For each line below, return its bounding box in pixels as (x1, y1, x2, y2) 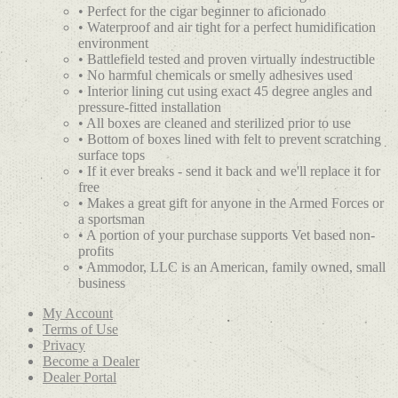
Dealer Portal (43, 370, 116, 386)
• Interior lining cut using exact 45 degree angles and (78, 84, 372, 99)
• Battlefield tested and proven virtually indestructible (78, 52, 375, 68)
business (78, 275, 125, 291)
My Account (43, 306, 113, 322)
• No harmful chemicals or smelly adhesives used (78, 68, 353, 84)
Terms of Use (43, 322, 118, 338)
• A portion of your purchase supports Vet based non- (78, 227, 375, 243)
